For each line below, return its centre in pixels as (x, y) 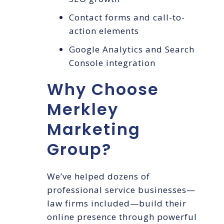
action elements (104, 31)
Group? (79, 149)
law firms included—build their (117, 203)
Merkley (83, 109)
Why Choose (103, 89)
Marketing (94, 129)
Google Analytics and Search (132, 49)
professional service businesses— (121, 190)
